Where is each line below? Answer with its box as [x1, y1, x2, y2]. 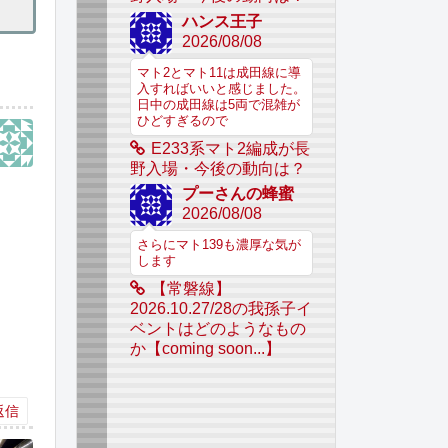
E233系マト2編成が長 [150, 139, 310, 157]
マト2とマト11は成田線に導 [136, 65, 301, 80]
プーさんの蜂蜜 [181, 185, 294, 203]
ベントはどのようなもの [129, 320, 306, 338]
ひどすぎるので [136, 113, 228, 128]
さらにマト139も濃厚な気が [136, 238, 301, 253]
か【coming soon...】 [129, 340, 281, 358]
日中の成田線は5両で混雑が [136, 97, 300, 112]
